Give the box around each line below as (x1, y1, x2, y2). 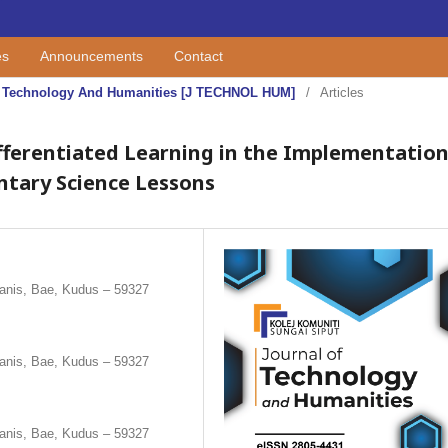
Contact (174, 49, 223, 64)
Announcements (40, 49, 143, 64)
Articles (320, 85, 364, 100)
